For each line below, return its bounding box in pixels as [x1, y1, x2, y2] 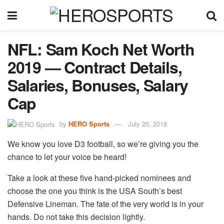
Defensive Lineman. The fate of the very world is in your [7, 198, 203, 210]
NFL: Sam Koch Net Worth [7, 37, 194, 60]
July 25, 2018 [128, 118, 167, 128]
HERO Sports [68, 118, 109, 128]
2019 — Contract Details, [7, 55, 182, 78]
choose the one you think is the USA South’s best [7, 185, 182, 197]
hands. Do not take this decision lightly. [7, 211, 145, 223]
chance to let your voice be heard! [7, 151, 126, 163]
